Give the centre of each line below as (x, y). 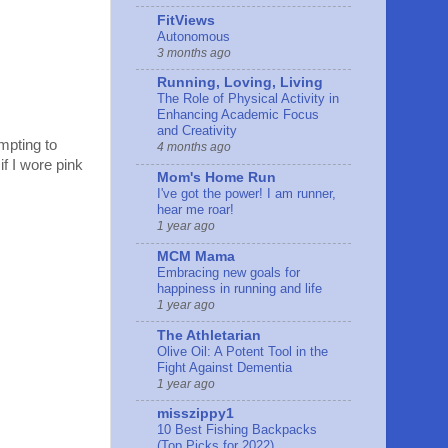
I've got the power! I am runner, (246, 194)
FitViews (186, 20)
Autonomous (193, 36)
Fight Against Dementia (224, 367)
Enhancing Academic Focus (238, 115)
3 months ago (194, 52)
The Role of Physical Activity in (248, 99)
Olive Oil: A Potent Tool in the (242, 351)
